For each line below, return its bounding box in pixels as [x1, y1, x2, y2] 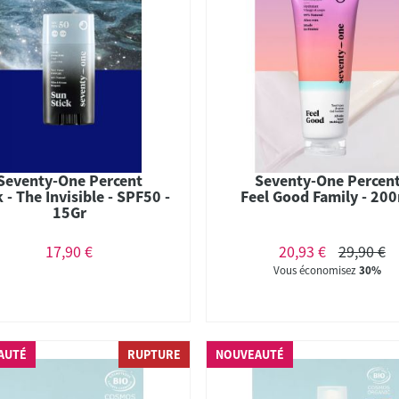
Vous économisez [273, 262, 360, 278]
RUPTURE [127, 346, 182, 362]
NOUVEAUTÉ [216, 346, 285, 362]
